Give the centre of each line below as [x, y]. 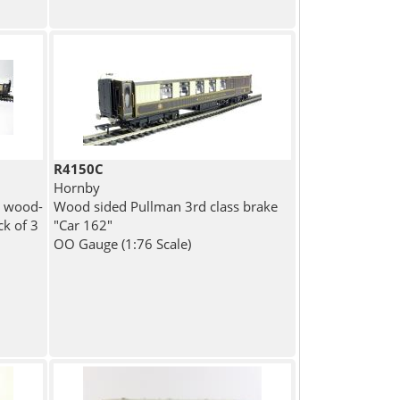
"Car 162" [83, 225]
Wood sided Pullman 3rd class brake [166, 207]
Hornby [77, 188]
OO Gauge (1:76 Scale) [123, 244]
